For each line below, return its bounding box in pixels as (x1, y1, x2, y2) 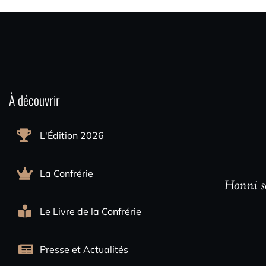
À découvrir (9, 90, 60, 109)
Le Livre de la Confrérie (39, 205, 141, 217)
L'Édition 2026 (39, 129, 104, 141)
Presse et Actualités (39, 243, 128, 255)
